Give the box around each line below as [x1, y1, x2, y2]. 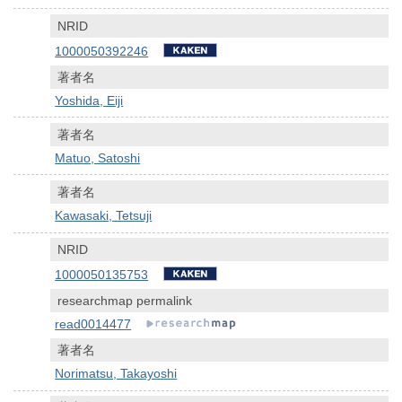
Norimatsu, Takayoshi [55, 366, 178, 381]
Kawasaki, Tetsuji [55, 208, 153, 223]
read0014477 [55, 317, 132, 332]
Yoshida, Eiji [55, 92, 124, 108]
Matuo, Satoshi [55, 150, 141, 165]
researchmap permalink [57, 293, 193, 309]
